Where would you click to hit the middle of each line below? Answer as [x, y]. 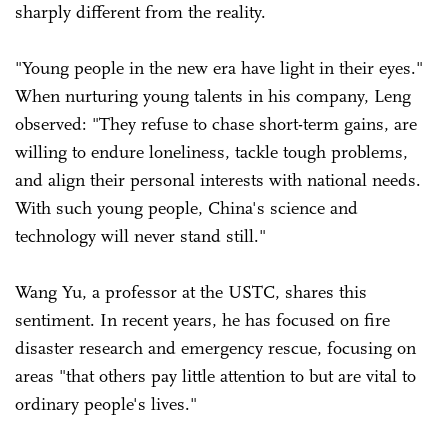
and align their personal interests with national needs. [218, 179]
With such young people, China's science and [186, 207]
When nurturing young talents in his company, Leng [213, 95]
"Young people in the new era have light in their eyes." [219, 67]
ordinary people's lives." [108, 403]
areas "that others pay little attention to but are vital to [215, 375]
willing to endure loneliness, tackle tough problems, [211, 151]
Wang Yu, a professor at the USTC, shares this [191, 291]
